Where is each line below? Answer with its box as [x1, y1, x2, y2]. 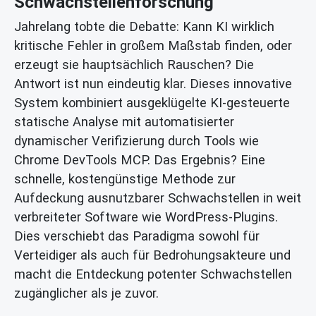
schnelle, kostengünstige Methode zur [14, 171, 236, 186]
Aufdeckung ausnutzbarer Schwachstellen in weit [14, 190, 301, 205]
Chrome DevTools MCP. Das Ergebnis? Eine [14, 152, 265, 167]
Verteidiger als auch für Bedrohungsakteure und [14, 247, 291, 262]
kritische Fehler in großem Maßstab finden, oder [14, 37, 292, 53]
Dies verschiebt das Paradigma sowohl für [14, 228, 260, 243]
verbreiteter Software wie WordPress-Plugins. [14, 209, 278, 224]
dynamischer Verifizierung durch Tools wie [14, 133, 259, 148]
